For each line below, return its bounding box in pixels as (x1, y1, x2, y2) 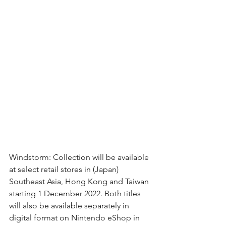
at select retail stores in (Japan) (9, 164, 121, 174)
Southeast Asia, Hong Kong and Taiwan (9, 176, 151, 186)
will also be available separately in (9, 200, 131, 210)
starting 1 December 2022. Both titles (9, 188, 143, 198)
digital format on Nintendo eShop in (9, 212, 142, 222)
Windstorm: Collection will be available (9, 152, 151, 162)
